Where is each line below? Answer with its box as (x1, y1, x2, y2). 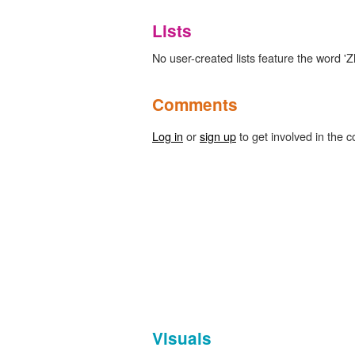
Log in (152, 127, 183, 144)
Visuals (152, 326, 212, 349)
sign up (200, 127, 236, 144)
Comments (152, 92, 238, 116)
